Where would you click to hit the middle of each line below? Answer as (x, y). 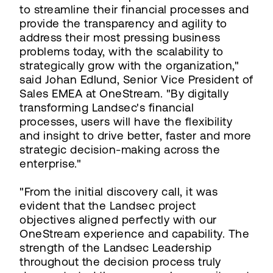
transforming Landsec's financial (107, 107)
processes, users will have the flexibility (126, 121)
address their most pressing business (120, 37)
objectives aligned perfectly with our (118, 219)
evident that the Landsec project (108, 205)
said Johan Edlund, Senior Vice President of (136, 79)
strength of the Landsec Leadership (115, 247)
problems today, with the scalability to (122, 51)
